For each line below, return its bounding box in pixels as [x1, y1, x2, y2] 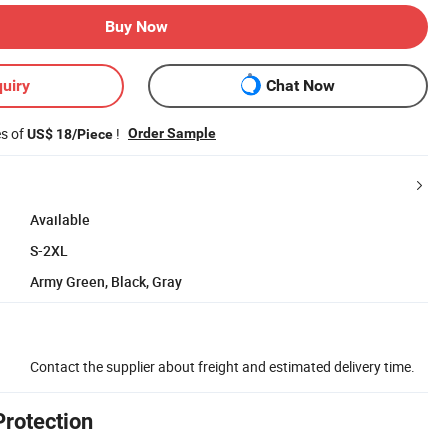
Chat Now [265, 76, 335, 96]
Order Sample [128, 124, 216, 141]
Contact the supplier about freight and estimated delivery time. [30, 356, 415, 376]
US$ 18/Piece [27, 125, 113, 142]
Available [30, 209, 90, 229]
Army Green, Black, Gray [30, 271, 182, 291]
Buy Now [104, 16, 168, 36]
